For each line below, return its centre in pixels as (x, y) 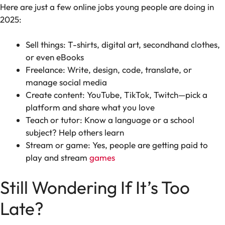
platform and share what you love (90, 107)
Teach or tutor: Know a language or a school (110, 120)
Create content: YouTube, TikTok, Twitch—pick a (117, 95)
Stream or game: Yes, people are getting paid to (117, 145)
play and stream (58, 158)
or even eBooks (55, 57)
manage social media (66, 82)
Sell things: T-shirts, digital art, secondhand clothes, (123, 45)
